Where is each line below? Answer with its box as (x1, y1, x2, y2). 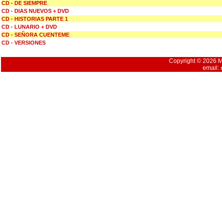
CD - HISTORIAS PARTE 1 (1, 16, 68, 22)
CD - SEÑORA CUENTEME (1, 32, 69, 38)
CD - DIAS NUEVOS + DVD (1, 8, 69, 14)
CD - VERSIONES (1, 40, 46, 46)
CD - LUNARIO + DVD (1, 24, 57, 30)
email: (203, 64, 221, 71)
